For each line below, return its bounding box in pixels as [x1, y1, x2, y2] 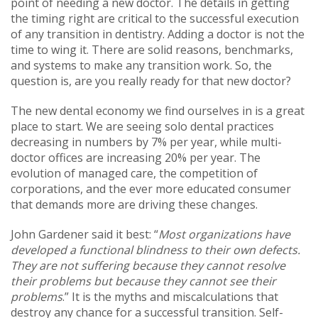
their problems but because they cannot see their [11, 273, 276, 289]
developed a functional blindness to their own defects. [11, 241, 300, 258]
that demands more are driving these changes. [11, 196, 258, 212]
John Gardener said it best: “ [11, 226, 158, 242]
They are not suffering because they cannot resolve [11, 257, 285, 273]
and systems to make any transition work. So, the [11, 57, 272, 73]
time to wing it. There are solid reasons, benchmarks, [11, 41, 293, 57]
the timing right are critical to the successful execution [11, 10, 299, 26]
